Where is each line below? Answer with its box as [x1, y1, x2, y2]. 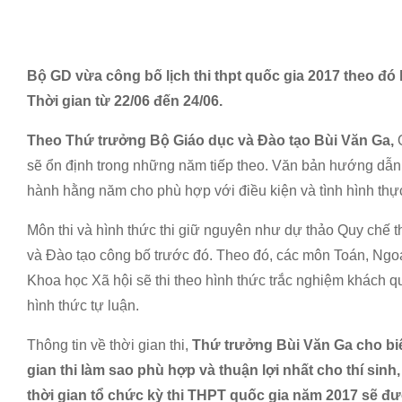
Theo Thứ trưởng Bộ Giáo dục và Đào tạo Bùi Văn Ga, [27, 133, 398, 148]
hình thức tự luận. [27, 298, 139, 313]
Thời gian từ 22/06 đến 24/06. [27, 93, 223, 109]
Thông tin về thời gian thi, [27, 337, 192, 353]
